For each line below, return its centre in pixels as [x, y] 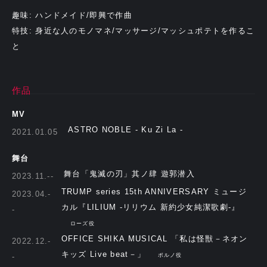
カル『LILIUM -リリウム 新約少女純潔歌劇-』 [150, 207]
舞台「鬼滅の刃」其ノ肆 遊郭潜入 [129, 173]
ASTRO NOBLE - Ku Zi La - [126, 130]
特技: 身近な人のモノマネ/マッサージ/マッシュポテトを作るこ [133, 30]
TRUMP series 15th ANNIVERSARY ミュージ [154, 191]
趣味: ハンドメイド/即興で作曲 [72, 15]
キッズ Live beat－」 [105, 254]
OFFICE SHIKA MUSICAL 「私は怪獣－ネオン [154, 238]
